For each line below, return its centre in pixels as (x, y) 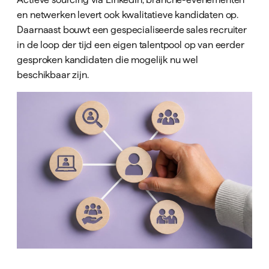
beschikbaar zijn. (53, 74)
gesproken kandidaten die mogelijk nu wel (107, 59)
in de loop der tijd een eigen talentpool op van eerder (131, 44)
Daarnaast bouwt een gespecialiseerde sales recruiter (132, 29)
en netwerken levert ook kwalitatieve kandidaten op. (128, 14)
